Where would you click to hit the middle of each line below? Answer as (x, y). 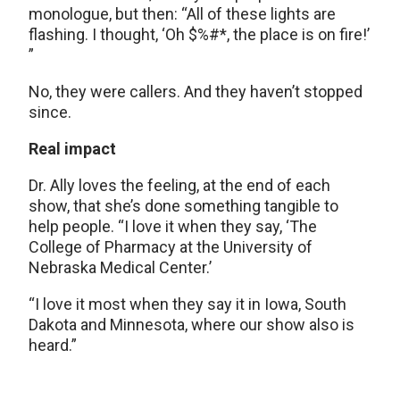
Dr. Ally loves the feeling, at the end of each (179, 185)
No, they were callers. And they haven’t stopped (196, 92)
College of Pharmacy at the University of (171, 247)
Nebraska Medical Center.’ (120, 267)
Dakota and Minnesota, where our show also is (192, 325)
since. (50, 112)
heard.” (53, 345)
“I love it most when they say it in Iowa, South (187, 304)
